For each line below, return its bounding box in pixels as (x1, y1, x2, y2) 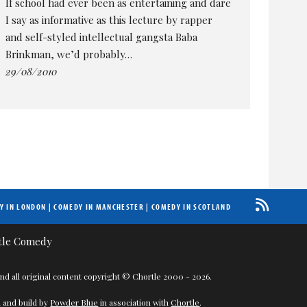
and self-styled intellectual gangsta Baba (5, 29, 198, 44)
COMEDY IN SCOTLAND (151, 201, 231, 212)
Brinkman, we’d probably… (5, 47, 133, 61)
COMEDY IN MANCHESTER (53, 201, 144, 212)
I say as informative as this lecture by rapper (5, 12, 213, 27)
